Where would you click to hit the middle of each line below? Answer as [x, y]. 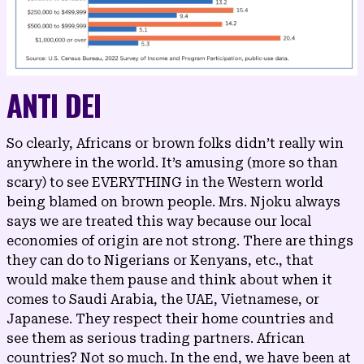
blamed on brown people [130, 201]
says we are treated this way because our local [159, 221]
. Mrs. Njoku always [276, 201]
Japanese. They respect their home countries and [170, 318]
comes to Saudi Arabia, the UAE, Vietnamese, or [163, 299]
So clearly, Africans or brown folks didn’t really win [175, 143]
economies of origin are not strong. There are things [180, 240]
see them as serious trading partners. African [156, 338]
